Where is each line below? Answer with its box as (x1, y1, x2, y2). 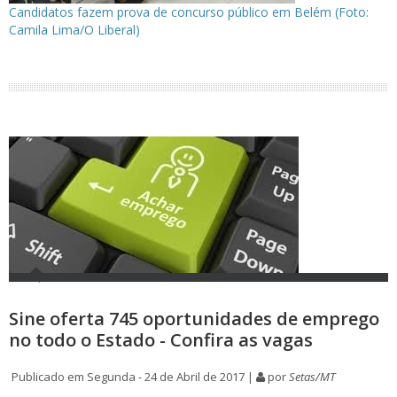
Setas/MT (289, 369, 335, 385)
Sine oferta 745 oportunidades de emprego (9, 307, 379, 331)
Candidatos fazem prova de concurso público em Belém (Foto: (9, 4, 369, 21)
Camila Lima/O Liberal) (9, 21, 140, 39)
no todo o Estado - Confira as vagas (9, 328, 313, 353)
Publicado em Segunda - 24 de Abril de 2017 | (9, 369, 256, 385)
